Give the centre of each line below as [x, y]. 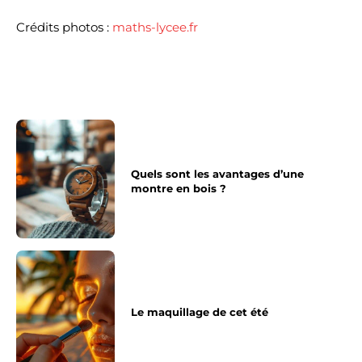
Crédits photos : [64, 27]
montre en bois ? [179, 189]
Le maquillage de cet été [200, 312]
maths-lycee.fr [155, 27]
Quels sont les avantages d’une [218, 174]
